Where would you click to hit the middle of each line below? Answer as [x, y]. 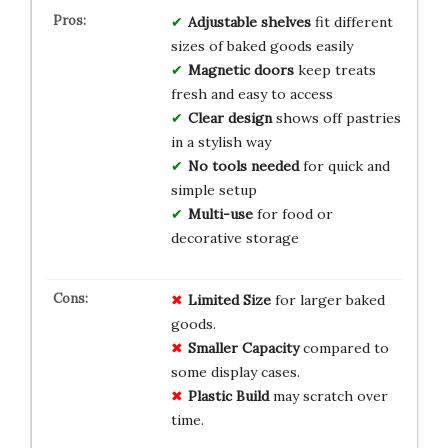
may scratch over [328, 396]
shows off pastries [336, 118]
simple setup [213, 190]
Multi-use [220, 214]
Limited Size [229, 300]
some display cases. [235, 372]
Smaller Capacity [243, 348]
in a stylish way [220, 142]
